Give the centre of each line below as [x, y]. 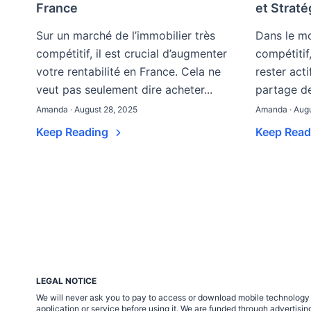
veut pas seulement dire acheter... [124, 90]
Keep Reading [74, 132]
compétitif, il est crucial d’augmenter [132, 53]
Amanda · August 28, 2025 [87, 109]
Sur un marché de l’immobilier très [126, 35]
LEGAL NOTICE [66, 281]
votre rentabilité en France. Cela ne [128, 72]
